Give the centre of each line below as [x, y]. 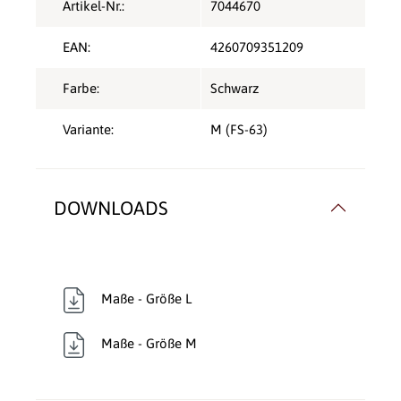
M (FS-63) [239, 129]
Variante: [88, 129]
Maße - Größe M [149, 344]
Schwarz [235, 88]
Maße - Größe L [147, 299]
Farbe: [81, 88]
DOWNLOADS [111, 207]
